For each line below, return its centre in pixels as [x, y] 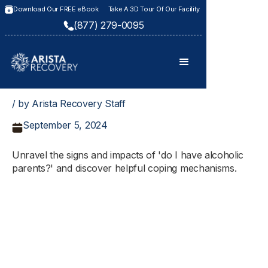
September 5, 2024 [65, 125]
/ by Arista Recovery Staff [69, 103]
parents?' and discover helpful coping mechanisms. [124, 168]
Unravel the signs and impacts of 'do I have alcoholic [128, 155]
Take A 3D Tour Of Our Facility [154, 9]
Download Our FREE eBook [56, 9]
